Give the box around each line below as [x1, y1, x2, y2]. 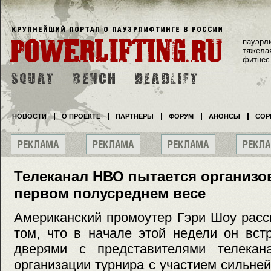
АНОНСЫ [209, 113, 240, 120]
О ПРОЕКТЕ [62, 113, 100, 120]
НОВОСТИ [12, 113, 47, 120]
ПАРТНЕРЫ [116, 113, 154, 120]
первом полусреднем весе [14, 185, 206, 201]
